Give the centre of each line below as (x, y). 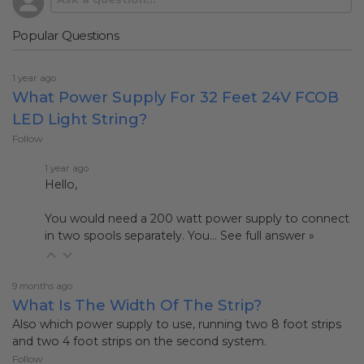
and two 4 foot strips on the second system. (139, 341)
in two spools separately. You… (132, 235)
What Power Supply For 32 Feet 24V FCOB (175, 97)
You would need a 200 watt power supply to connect (197, 218)
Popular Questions (65, 36)
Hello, (61, 184)
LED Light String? (80, 119)
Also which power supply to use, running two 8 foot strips (177, 324)
